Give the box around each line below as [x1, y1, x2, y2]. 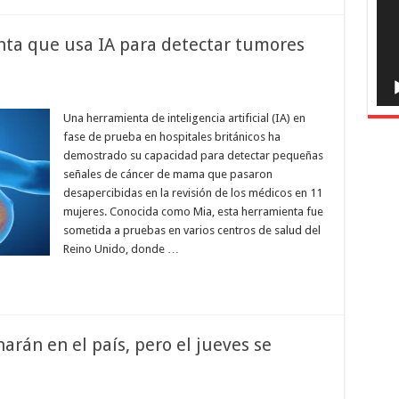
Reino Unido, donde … [62, 242, 179, 256]
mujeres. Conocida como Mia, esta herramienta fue [62, 205, 323, 218]
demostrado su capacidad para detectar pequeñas [62, 149, 323, 162]
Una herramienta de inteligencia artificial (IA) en [62, 111, 305, 125]
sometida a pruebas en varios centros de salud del [62, 224, 321, 237]
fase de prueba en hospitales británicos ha [62, 130, 281, 143]
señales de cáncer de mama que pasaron [62, 167, 273, 181]
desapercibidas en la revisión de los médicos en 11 [62, 186, 322, 199]
